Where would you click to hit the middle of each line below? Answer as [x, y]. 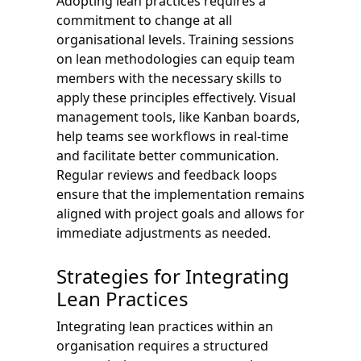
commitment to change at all [144, 20]
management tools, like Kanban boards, [178, 116]
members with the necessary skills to [169, 78]
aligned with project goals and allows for [180, 213]
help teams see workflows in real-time [172, 136]
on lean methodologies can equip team [176, 58]
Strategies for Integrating [173, 276]
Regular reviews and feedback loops [167, 174]
